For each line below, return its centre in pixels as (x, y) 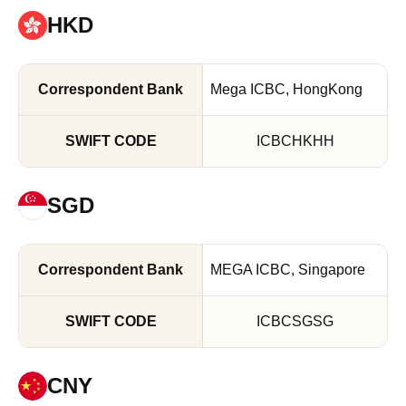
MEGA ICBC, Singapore (288, 270)
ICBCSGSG (295, 321)
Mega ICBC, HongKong (286, 89)
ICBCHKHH (295, 141)
